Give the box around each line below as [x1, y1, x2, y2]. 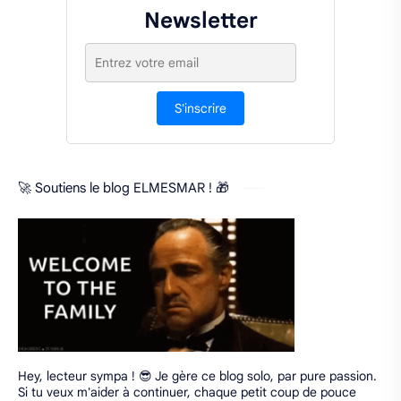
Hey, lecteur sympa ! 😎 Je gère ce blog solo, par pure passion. [18, 368, 377, 385]
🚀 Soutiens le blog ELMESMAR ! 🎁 [18, 179, 233, 196]
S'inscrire [175, 99, 226, 116]
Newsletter [143, 6, 258, 34]
